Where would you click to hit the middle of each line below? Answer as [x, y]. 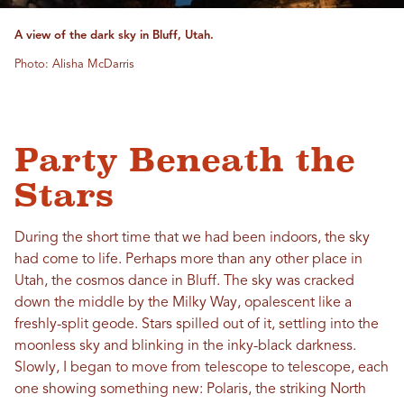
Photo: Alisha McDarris [74, 65]
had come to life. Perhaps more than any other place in [188, 260]
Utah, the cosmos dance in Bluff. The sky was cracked [184, 282]
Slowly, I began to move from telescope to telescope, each [202, 368]
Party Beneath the [185, 161]
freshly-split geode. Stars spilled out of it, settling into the [197, 325]
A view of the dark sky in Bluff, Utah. [114, 36]
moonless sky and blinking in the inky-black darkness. [185, 347]
